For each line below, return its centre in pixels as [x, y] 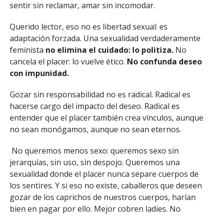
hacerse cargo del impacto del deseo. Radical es [95, 106]
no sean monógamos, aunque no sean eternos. [95, 129]
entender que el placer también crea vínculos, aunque [107, 117]
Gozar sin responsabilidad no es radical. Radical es [100, 94]
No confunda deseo [164, 61]
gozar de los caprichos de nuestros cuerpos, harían [103, 197]
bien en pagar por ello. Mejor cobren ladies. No [95, 209]
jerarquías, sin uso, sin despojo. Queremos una [95, 162]
